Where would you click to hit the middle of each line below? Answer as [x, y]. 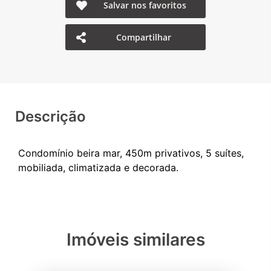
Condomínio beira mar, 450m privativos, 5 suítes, [131, 153]
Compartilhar [144, 37]
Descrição [51, 116]
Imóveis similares [135, 240]
